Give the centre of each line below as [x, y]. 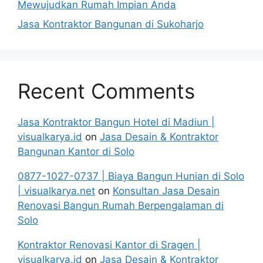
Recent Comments [106, 91]
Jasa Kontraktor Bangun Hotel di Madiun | [116, 122]
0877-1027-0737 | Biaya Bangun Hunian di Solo [131, 176]
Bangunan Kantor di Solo [76, 151]
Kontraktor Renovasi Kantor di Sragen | [109, 245]
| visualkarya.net [56, 191]
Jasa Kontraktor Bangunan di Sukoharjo [111, 24]
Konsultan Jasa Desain [166, 191]
